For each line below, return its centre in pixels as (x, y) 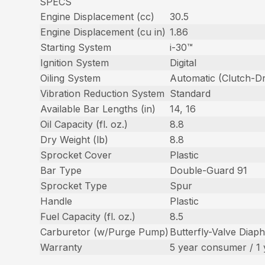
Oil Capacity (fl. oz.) (84, 124)
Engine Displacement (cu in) (103, 32)
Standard (190, 93)
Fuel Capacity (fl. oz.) (88, 216)
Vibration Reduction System (103, 93)
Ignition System (75, 62)
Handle (56, 201)
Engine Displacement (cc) (98, 16)
